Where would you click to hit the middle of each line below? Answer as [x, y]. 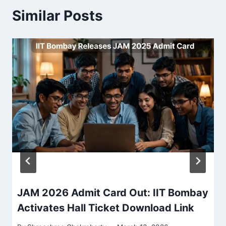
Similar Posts [58, 16]
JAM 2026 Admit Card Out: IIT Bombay [113, 192]
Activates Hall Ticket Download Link [106, 208]
